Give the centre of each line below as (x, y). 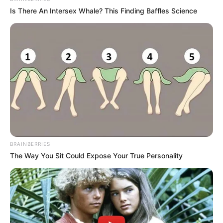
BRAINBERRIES (30, 144)
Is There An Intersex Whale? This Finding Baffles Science (104, 10)
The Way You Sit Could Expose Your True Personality (96, 156)
